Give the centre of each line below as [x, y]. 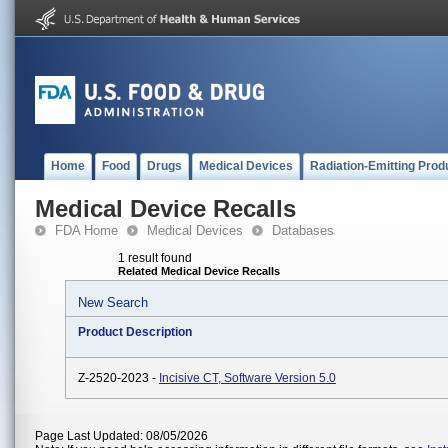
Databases [303, 230]
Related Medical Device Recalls [199, 271]
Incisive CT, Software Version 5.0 [247, 378]
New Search [113, 302]
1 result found [155, 258]
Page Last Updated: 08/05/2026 [121, 436]
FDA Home [86, 230]
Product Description [135, 332]
